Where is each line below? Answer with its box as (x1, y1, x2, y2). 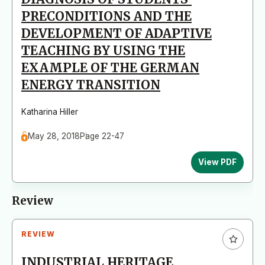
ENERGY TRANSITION (21, 77, 160, 93)
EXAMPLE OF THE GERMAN (21, 60, 199, 76)
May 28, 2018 (28, 131, 80, 141)
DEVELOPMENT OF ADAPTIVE (21, 25, 212, 41)
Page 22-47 (80, 131, 125, 141)
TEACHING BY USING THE (21, 43, 185, 59)
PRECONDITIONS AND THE (21, 8, 192, 24)
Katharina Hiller (21, 106, 78, 117)
